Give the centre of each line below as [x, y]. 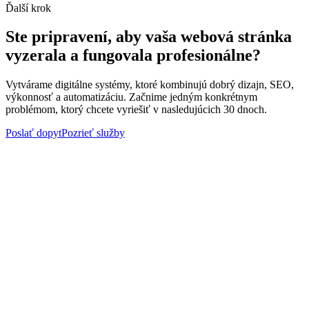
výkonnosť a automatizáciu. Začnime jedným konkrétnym [131, 97]
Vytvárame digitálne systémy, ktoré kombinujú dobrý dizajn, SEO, [150, 85]
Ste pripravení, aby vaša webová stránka [149, 37]
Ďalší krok [28, 8]
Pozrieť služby [93, 133]
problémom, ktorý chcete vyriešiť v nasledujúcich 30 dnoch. [136, 110]
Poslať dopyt [33, 133]
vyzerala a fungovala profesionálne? [133, 56]
